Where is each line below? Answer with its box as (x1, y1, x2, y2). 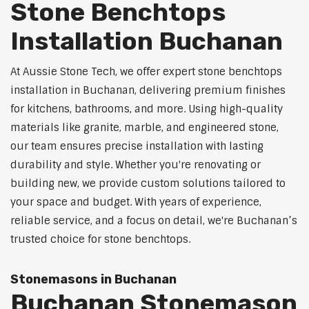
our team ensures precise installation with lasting (10, 139, 263, 154)
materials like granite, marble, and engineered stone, (10, 121, 279, 135)
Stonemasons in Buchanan (10, 272, 177, 288)
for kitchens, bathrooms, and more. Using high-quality (10, 102, 283, 117)
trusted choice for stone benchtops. (10, 232, 190, 247)
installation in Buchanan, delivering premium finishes (10, 83, 286, 98)
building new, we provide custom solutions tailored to (10, 177, 286, 191)
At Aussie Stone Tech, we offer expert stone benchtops (10, 65, 282, 79)
